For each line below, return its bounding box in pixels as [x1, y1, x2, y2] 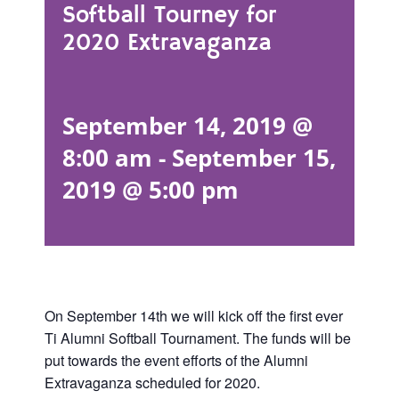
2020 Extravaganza [62, 29, 272, 59]
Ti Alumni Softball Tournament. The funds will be [45, 328, 351, 349]
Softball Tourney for [62, 2, 276, 31]
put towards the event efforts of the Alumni [45, 350, 308, 371]
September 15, [172, 142, 336, 175]
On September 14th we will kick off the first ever [45, 305, 343, 327]
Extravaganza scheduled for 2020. [45, 372, 260, 394]
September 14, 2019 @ [62, 110, 313, 142]
